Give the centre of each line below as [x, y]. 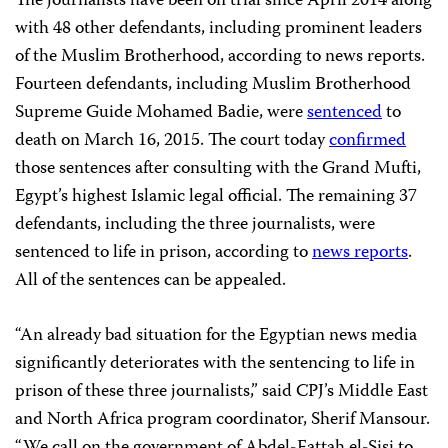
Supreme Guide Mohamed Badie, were [161, 113]
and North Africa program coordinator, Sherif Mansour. [222, 420]
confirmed [367, 141]
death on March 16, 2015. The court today [172, 141]
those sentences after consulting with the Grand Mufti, [218, 169]
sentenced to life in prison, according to [163, 253]
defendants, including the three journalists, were [195, 225]
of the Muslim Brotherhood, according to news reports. [220, 57]
